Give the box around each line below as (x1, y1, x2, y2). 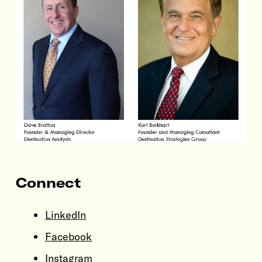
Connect (16, 174, 81, 192)
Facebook (45, 230, 92, 244)
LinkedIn (45, 208, 86, 222)
